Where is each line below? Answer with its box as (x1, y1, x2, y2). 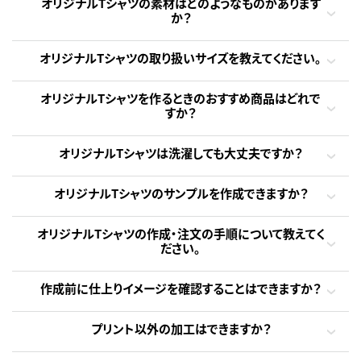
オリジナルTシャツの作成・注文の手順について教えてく (36, 225, 325, 243)
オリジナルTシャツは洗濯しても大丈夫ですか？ (59, 144, 302, 162)
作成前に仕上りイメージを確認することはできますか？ (40, 280, 321, 297)
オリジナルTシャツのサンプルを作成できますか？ (53, 185, 308, 202)
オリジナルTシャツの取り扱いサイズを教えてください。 (39, 49, 322, 67)
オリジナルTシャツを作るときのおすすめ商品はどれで (40, 89, 321, 107)
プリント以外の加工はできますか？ (90, 320, 271, 338)
